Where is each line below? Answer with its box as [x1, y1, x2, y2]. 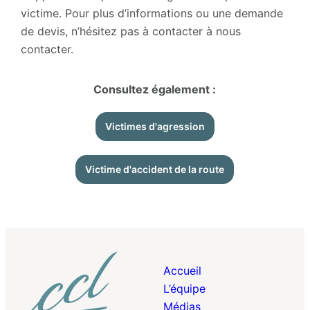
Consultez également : [93, 82, 217, 96]
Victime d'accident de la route [85, 163, 225, 175]
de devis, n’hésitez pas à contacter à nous [20, 24, 241, 38]
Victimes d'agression [104, 120, 205, 132]
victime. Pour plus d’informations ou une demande [20, 6, 283, 20]
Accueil [163, 263, 201, 277]
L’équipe [163, 281, 206, 295]
